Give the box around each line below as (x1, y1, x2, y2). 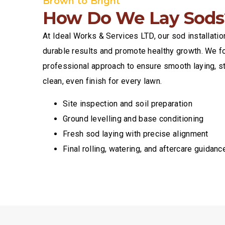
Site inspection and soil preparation (63, 98, 192, 108)
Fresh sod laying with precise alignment (63, 129, 208, 139)
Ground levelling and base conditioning (63, 114, 204, 124)
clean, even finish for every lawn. (43, 76, 162, 86)
